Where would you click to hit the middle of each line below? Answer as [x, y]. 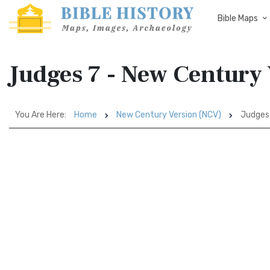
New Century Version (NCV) [169, 115]
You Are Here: [41, 115]
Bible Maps [238, 18]
